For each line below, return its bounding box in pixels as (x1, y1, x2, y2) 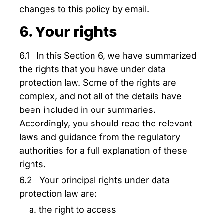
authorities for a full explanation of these (19, 145, 187, 155)
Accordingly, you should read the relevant (19, 118, 192, 128)
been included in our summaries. (19, 105, 155, 115)
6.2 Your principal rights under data (19, 175, 170, 185)
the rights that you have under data (19, 64, 166, 74)
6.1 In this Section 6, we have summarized (19, 50, 197, 61)
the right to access (39, 204, 116, 215)
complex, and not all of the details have (19, 91, 182, 101)
